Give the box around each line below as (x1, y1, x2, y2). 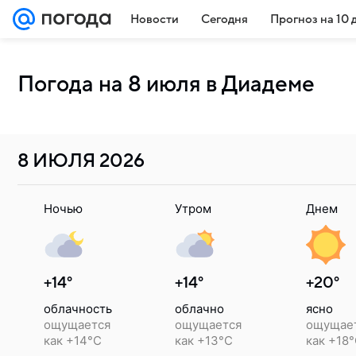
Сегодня (201, 13, 248, 25)
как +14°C (44, 333, 102, 348)
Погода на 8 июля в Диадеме (17, 72, 315, 96)
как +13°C (175, 333, 233, 348)
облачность (44, 301, 112, 316)
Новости (130, 13, 179, 25)
